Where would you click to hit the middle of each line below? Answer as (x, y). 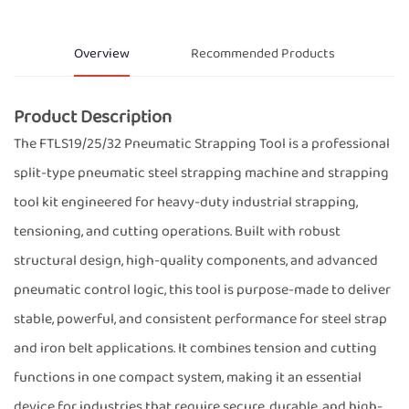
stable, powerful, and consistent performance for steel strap (200, 319)
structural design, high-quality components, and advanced (196, 260)
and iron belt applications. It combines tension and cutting (195, 348)
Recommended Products (262, 53)
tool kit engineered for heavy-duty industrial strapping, (186, 202)
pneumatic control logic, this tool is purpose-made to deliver (202, 289)
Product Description (93, 116)
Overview (102, 53)
